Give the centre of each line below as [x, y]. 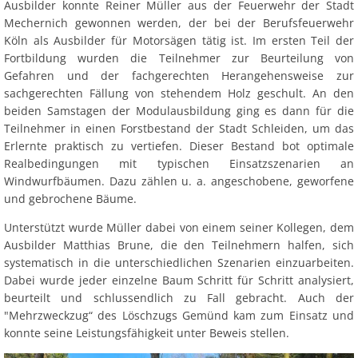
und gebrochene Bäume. [70, 199]
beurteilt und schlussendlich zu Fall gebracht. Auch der [179, 298]
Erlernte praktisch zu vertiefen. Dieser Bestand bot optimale [179, 146]
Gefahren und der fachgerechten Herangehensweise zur [179, 76]
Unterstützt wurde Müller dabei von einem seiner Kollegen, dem [179, 228]
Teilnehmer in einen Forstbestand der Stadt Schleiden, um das [179, 129]
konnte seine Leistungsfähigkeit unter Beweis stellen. [147, 333]
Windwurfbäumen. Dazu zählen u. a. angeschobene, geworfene [179, 181]
